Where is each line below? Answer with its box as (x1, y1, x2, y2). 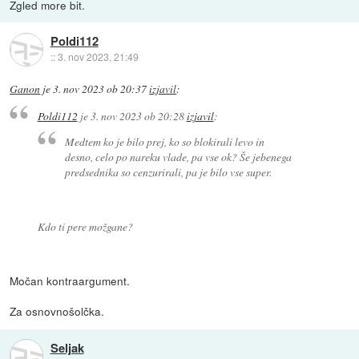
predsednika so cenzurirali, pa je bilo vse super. (65, 164, 272, 180)
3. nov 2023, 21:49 (57, 50, 139, 64)
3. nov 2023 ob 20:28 (90, 107, 184, 123)
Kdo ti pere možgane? (37, 219, 133, 235)
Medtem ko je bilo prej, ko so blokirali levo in (65, 134, 265, 150)
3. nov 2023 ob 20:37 (53, 81, 147, 96)
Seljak (50, 338, 84, 357)
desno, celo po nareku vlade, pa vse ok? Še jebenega (65, 149, 292, 165)
